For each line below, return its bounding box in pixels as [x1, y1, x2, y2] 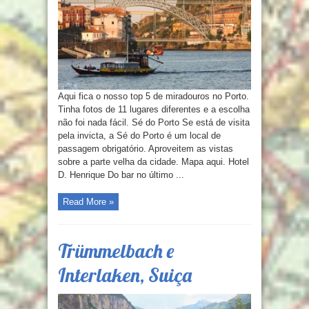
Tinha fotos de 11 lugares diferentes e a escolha [58, 104, 250, 115]
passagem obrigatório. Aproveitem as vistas [58, 143, 233, 154]
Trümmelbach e [58, 239, 174, 263]
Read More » [63, 197, 114, 208]
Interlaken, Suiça [58, 263, 192, 288]
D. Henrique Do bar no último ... [58, 170, 184, 181]
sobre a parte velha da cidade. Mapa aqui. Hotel [58, 157, 249, 168]
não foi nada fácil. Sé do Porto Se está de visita [58, 117, 250, 128]
